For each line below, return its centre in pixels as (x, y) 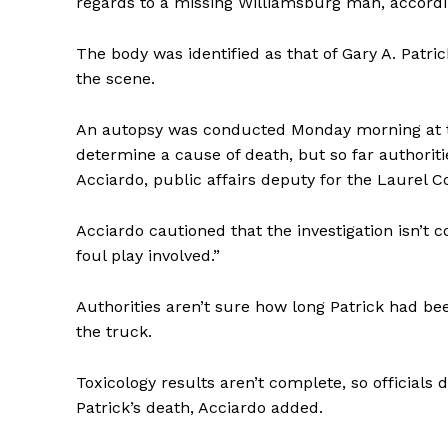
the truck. (114, 332)
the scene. (115, 79)
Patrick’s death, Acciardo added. (199, 408)
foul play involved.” (148, 256)
